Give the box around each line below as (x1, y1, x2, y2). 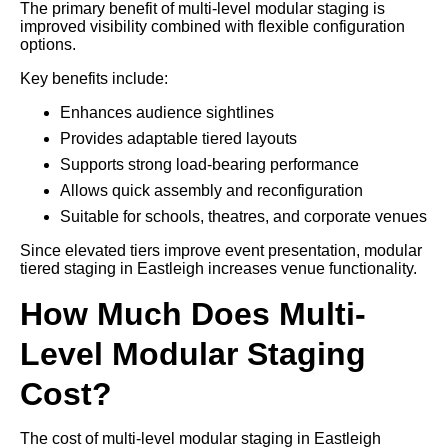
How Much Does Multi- (20, 295, 366, 332)
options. (20, 35, 76, 53)
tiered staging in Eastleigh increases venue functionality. (20, 259, 417, 277)
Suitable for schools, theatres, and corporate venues (60, 207, 427, 225)
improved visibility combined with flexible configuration (20, 17, 405, 35)
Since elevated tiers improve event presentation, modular (20, 241, 422, 259)
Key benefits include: (20, 69, 168, 87)
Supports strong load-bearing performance (60, 155, 359, 173)
